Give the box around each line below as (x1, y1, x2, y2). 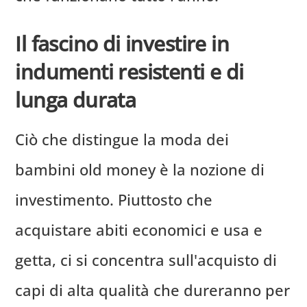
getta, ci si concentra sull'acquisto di (15, 249, 278, 271)
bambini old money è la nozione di (15, 159, 265, 180)
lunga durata (15, 86, 136, 114)
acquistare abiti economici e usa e (15, 219, 263, 241)
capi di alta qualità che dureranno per (15, 280, 291, 301)
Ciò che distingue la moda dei (15, 129, 230, 150)
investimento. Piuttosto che (15, 189, 213, 210)
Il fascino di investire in (15, 29, 229, 58)
